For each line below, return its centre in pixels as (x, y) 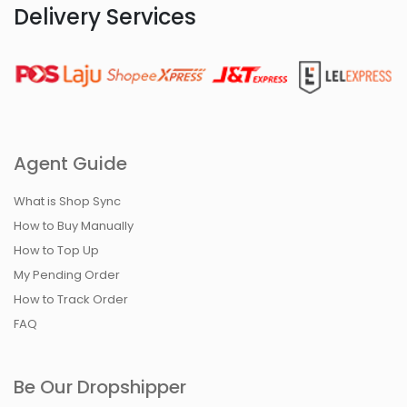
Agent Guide (70, 164)
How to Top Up (56, 251)
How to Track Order (71, 300)
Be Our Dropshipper (100, 387)
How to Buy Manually (74, 226)
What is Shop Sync (67, 202)
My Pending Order (67, 275)
